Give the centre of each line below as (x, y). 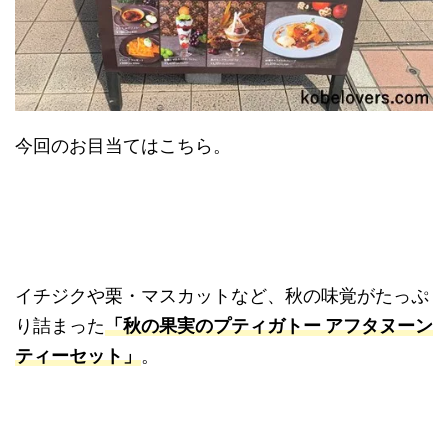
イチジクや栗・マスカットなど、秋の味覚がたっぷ (222, 295)
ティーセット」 (78, 355)
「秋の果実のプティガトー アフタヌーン (269, 325)
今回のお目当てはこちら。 (123, 145)
